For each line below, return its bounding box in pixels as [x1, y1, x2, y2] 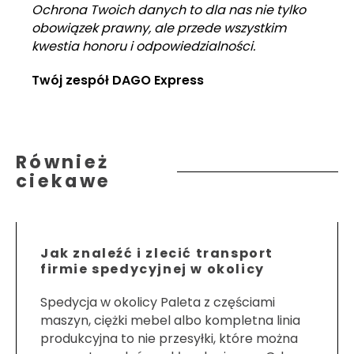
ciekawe [16, 168, 111, 194]
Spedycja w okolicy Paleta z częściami [40, 293, 275, 312]
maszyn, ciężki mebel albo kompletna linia [40, 311, 300, 330]
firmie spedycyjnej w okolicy [40, 260, 265, 279]
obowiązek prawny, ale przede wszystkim [32, 19, 286, 38]
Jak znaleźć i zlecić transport [40, 244, 273, 263]
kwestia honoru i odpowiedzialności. [32, 37, 255, 56]
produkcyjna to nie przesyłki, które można [40, 330, 298, 348]
